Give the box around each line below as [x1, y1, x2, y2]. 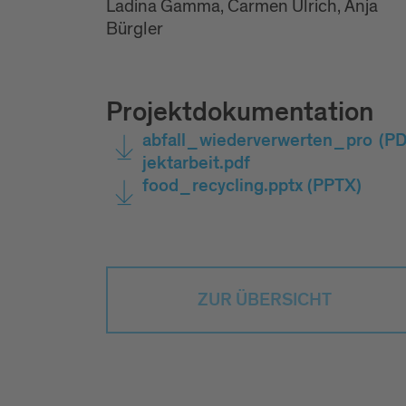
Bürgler [106, 16, 163, 41]
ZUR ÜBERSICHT [198, 287, 332, 312]
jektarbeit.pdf [142, 150, 250, 175]
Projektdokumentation [106, 93, 373, 130]
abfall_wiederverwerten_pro [142, 128, 372, 152]
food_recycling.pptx [142, 173, 304, 198]
